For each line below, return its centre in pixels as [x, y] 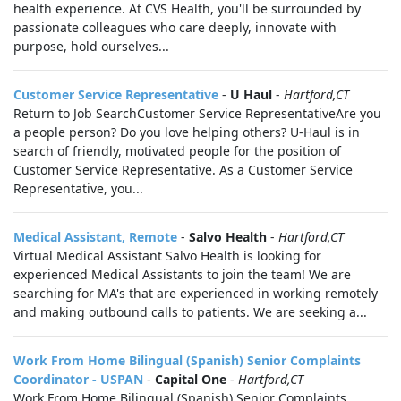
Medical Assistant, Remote [95, 237]
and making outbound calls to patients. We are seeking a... [190, 312]
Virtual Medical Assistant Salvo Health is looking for [167, 256]
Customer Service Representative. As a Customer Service [183, 170]
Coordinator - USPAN [78, 379]
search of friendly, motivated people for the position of [177, 151]
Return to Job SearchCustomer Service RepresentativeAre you [197, 113]
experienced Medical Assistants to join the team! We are [182, 274]
